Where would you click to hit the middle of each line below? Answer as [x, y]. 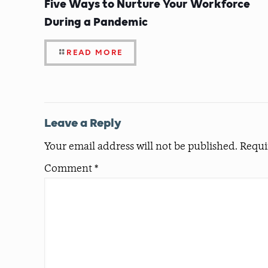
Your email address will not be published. [141, 147]
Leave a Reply [83, 122]
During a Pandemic [96, 21]
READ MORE [95, 52]
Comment [69, 170]
